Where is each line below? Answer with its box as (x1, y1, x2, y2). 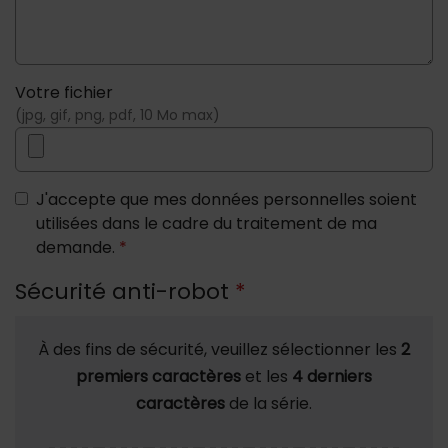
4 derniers (292, 365, 372, 388)
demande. (36, 236, 119, 259)
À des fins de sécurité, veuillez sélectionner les (38, 338, 401, 361)
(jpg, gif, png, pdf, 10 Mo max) (15, 105, 220, 125)
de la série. (225, 392, 312, 415)
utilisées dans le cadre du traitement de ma (36, 212, 377, 235)
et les (241, 365, 292, 388)
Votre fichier (15, 81, 113, 104)
